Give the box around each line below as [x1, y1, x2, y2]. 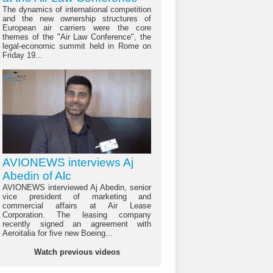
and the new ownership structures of [2, 14, 151, 24]
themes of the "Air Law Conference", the [2, 32, 151, 42]
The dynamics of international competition [2, 5, 151, 15]
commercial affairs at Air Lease [2, 201, 151, 211]
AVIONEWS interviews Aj [2, 156, 133, 169]
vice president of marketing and [2, 192, 151, 202]
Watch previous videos [34, 247, 120, 257]
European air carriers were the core [2, 23, 151, 33]
